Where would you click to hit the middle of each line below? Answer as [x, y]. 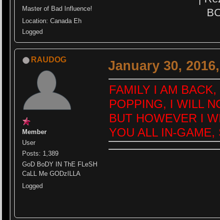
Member [35, 132]
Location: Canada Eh [52, 21]
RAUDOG [49, 59]
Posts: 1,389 [41, 153]
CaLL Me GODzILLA [52, 173]
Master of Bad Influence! [57, 8]
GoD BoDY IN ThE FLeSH [60, 164]
